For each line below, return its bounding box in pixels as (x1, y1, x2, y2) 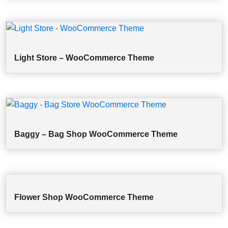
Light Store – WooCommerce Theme (14, 53, 155, 63)
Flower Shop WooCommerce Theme (14, 193, 154, 202)
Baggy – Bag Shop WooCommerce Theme (14, 130, 178, 139)
